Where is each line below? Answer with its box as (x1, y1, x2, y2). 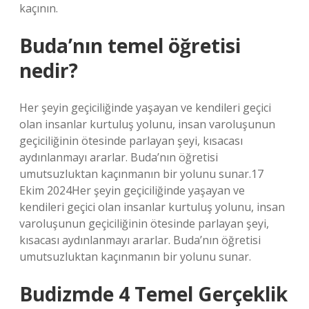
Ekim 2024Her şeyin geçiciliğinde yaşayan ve (19, 183, 245, 198)
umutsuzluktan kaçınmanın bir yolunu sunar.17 (19, 166, 263, 181)
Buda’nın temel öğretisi (19, 32, 241, 59)
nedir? (19, 57, 78, 83)
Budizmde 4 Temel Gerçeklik (19, 281, 288, 307)
